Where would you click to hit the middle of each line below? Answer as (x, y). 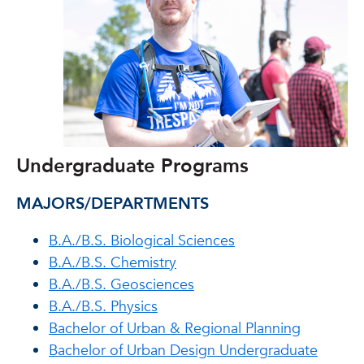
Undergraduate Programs (132, 166)
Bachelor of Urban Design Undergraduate (183, 351)
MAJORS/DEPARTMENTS (113, 204)
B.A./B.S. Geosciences (121, 285)
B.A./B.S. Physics (103, 307)
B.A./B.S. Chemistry (113, 263)
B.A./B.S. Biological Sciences (142, 241)
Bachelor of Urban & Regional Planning (175, 329)
